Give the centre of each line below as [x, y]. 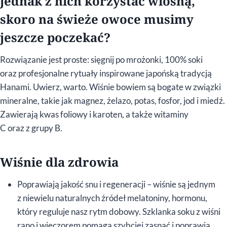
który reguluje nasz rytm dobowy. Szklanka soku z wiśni [119, 211]
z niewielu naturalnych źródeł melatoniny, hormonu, [112, 198]
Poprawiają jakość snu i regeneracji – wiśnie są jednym [116, 184]
